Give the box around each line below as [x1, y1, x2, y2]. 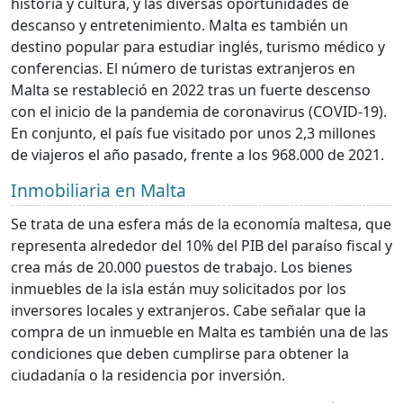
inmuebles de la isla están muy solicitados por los [11, 278, 346, 299]
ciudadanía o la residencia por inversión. [11, 364, 285, 385]
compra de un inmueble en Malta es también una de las [11, 321, 389, 342]
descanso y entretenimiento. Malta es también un [11, 14, 348, 35]
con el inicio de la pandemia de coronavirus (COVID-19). [11, 101, 387, 121]
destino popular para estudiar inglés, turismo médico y [11, 36, 385, 57]
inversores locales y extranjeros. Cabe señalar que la [11, 300, 366, 320]
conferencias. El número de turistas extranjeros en [11, 58, 355, 78]
